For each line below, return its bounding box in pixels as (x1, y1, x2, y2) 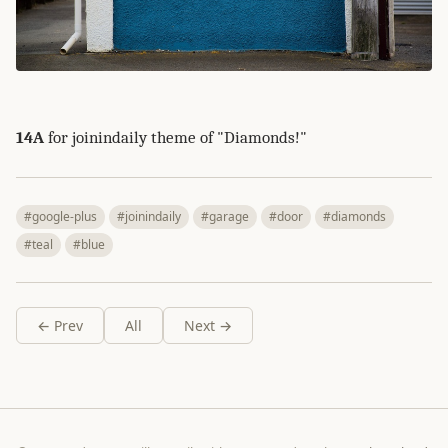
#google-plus (24, 208, 97, 226)
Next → (184, 316, 232, 336)
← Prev (37, 316, 83, 336)
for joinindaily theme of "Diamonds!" (44, 128, 307, 148)
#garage (201, 208, 249, 226)
